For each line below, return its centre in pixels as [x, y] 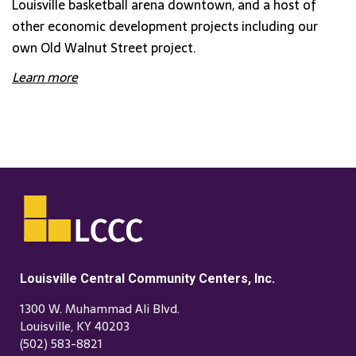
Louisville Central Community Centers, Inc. [147, 279]
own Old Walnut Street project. [104, 47]
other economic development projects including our [165, 26]
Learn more [45, 77]
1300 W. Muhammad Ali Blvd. [100, 309]
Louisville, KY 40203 [75, 327]
